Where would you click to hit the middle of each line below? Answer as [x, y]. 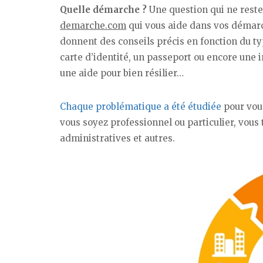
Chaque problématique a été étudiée [141, 106]
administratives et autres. [117, 138]
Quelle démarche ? [103, 9]
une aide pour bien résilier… [122, 73]
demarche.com [93, 25]
